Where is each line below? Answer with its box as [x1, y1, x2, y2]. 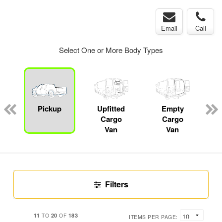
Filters [105, 178, 128, 190]
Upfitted [97, 103, 125, 114]
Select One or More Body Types [59, 44, 163, 55]
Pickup [38, 103, 61, 114]
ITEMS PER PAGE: [129, 213, 178, 221]
